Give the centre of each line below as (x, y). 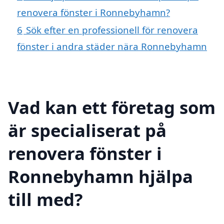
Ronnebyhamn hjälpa (100, 176)
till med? (45, 199)
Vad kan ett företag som (112, 107)
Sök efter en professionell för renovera (112, 30)
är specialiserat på (87, 130)
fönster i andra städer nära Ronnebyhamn (112, 46)
